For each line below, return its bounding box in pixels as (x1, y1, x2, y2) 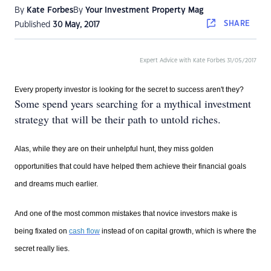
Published (15, 21, 53, 28)
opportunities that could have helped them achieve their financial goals (15, 162, 246, 171)
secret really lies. (15, 244, 70, 253)
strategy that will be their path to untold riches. (15, 112, 221, 126)
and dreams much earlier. (15, 180, 98, 188)
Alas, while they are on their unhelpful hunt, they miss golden (15, 145, 214, 153)
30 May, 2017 (53, 21, 100, 28)
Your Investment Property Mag (85, 7, 204, 14)
